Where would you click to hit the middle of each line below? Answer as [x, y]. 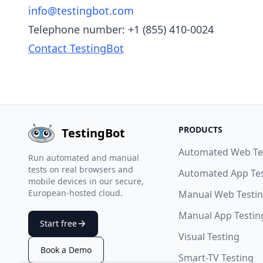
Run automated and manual [84, 158]
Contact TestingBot [76, 48]
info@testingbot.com [81, 11]
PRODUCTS [200, 129]
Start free [58, 223]
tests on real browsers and [81, 169]
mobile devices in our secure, [86, 181]
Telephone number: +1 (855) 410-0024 [121, 29]
